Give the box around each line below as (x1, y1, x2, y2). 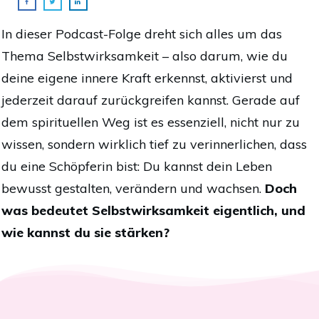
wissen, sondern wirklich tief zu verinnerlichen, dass (1, 136, 307, 153)
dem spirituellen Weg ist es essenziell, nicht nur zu (1, 114, 300, 131)
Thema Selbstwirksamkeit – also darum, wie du (1, 48, 288, 65)
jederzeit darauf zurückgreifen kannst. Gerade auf (1, 92, 300, 109)
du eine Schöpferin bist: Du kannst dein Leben (1, 158, 272, 175)
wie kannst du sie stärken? (1, 224, 169, 241)
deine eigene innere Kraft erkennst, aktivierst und (1, 70, 293, 87)
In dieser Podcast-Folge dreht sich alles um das (1, 26, 282, 43)
